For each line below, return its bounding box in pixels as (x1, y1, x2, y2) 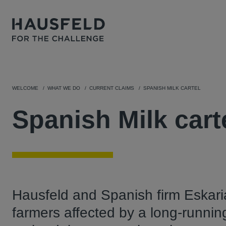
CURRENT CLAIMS (89, 85, 134, 91)
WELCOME (12, 85, 38, 91)
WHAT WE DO (47, 85, 80, 91)
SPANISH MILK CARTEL (143, 85, 201, 91)
